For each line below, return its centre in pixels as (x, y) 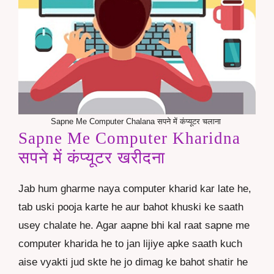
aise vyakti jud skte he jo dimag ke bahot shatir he (133, 262)
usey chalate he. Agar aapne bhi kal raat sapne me (134, 226)
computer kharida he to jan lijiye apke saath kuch (130, 244)
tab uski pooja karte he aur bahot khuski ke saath (131, 207)
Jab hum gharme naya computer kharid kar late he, (135, 189)
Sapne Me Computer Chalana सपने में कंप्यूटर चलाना (137, 122)
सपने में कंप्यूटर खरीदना (92, 158)
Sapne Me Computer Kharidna (129, 139)
